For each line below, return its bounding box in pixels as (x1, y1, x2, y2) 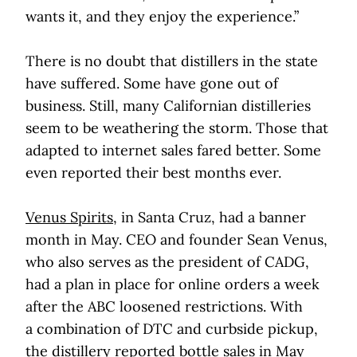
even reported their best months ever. (25, 163, 281, 182)
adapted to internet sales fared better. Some (25, 141, 321, 160)
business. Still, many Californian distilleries (25, 96, 311, 116)
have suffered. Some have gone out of (25, 74, 278, 93)
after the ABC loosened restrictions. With (25, 297, 303, 316)
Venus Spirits (25, 208, 113, 227)
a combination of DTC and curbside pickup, (25, 320, 318, 339)
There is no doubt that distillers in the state (25, 52, 318, 71)
